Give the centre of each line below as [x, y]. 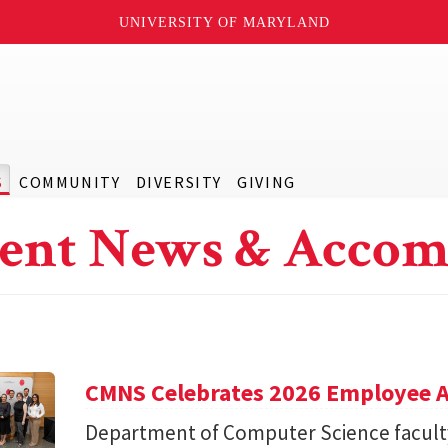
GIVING [266, 182]
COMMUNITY [69, 182]
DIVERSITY [178, 182]
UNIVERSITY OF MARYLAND [224, 22]
